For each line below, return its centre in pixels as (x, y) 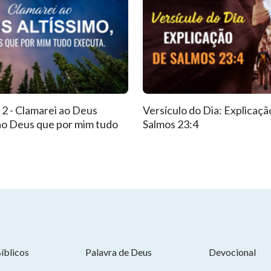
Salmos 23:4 (171, 124)
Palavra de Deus (119, 252)
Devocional (232, 252)
